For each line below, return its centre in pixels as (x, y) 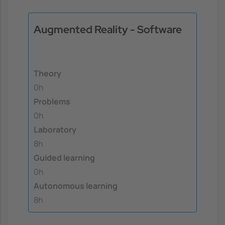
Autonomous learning (76, 186)
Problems (52, 101)
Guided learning (64, 157)
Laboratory (55, 129)
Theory (47, 73)
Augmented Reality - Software (108, 30)
